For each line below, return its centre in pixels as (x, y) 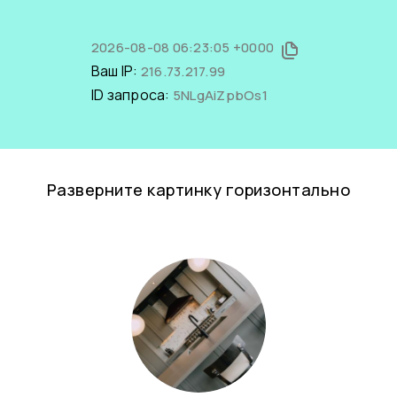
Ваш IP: (116, 71)
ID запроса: (132, 95)
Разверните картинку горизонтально (198, 190)
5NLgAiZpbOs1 (220, 95)
